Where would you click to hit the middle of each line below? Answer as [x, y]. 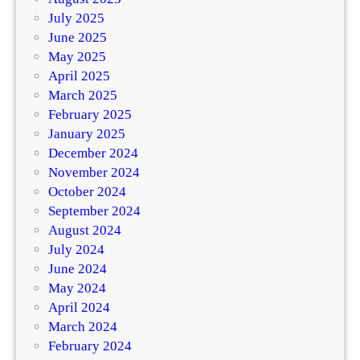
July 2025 [76, 18]
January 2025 [87, 134]
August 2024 [85, 231]
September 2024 [94, 211]
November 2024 [94, 173]
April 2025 [79, 76]
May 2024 [77, 288]
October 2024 [87, 192]
